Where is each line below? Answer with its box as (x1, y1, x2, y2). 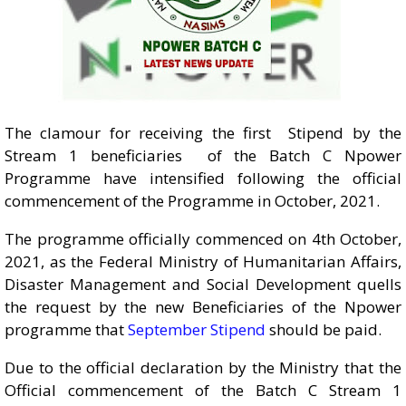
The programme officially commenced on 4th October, (5, 228, 401, 249)
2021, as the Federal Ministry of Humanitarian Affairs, (5, 251, 401, 272)
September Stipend (128, 319, 266, 340)
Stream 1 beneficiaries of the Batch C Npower (5, 145, 401, 166)
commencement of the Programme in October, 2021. (5, 190, 380, 211)
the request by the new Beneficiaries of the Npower (5, 296, 401, 317)
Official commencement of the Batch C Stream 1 (5, 380, 401, 401)
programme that (5, 319, 128, 340)
